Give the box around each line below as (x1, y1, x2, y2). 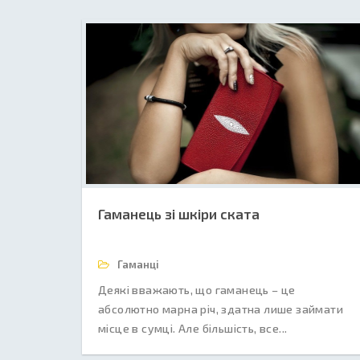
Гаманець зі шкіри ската (98, 206, 260, 222)
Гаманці (115, 258, 159, 271)
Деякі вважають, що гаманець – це (98, 283, 296, 297)
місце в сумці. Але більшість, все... (98, 321, 288, 335)
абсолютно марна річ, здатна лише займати (98, 302, 343, 316)
